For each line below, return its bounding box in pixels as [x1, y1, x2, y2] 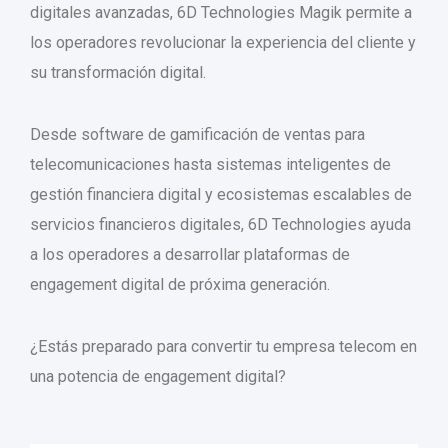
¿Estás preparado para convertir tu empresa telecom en [30, 337, 417, 357]
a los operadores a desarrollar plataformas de [30, 245, 350, 265]
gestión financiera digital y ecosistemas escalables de [30, 185, 412, 205]
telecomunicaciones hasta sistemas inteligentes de [30, 155, 391, 175]
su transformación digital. [30, 63, 206, 83]
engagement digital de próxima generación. [30, 275, 330, 295]
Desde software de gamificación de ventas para [30, 125, 365, 145]
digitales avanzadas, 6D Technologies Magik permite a [30, 3, 412, 23]
